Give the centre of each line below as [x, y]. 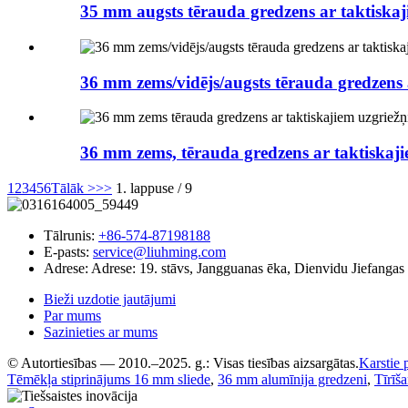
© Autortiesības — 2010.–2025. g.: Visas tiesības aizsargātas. [183, 362]
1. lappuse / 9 [154, 188]
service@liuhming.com [159, 251]
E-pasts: [66, 251]
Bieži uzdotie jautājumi [110, 299]
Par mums [72, 315]
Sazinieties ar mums [101, 331]
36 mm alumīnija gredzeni [292, 379]
